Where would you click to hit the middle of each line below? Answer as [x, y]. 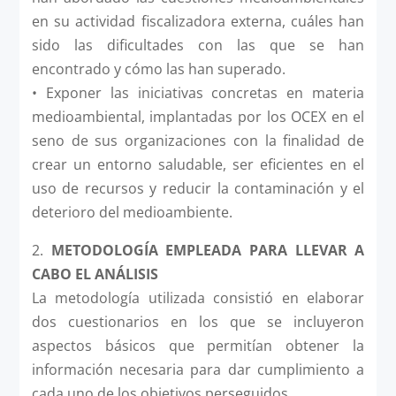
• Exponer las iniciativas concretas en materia [198, 92]
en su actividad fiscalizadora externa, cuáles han [198, 21]
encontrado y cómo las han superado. [158, 69]
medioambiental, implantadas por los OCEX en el [198, 116]
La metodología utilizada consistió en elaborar [198, 297]
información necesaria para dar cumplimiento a [198, 369]
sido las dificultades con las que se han [198, 45]
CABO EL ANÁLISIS [95, 274]
